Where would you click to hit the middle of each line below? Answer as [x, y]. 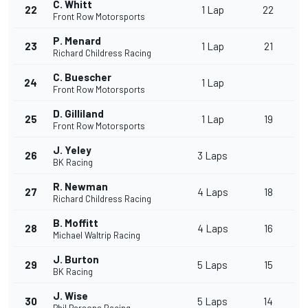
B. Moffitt [76, 223]
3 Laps [212, 156]
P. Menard [77, 41]
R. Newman [80, 187]
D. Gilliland [78, 114]
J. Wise [70, 296]
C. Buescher [82, 77]
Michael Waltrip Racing [97, 235]
